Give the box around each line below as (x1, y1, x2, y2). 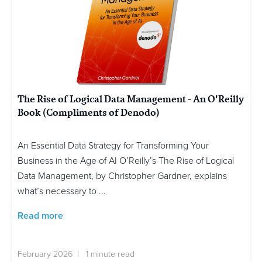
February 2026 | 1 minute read (18, 249, 135, 259)
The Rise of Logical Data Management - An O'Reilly (18, 91, 244, 106)
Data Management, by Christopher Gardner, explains (18, 170, 227, 182)
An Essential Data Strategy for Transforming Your (18, 139, 209, 151)
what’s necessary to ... (18, 185, 106, 197)
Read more (18, 209, 63, 222)
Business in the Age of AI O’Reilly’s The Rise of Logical (18, 154, 234, 167)
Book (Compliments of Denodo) (18, 105, 160, 119)
